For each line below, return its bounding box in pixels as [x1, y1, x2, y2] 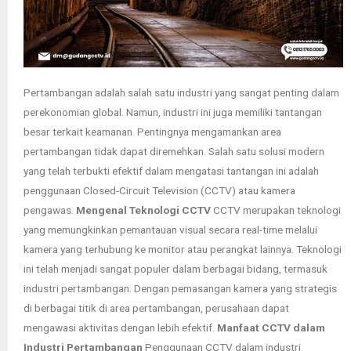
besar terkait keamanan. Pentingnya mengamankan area [24, 125, 281, 139]
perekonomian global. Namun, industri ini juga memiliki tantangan [24, 106, 322, 119]
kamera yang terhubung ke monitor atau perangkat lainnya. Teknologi [24, 243, 342, 256]
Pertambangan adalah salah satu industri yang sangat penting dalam [24, 86, 339, 100]
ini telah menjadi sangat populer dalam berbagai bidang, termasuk [24, 262, 327, 276]
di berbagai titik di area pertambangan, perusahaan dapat [24, 302, 289, 315]
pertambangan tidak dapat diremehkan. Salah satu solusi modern [24, 145, 324, 158]
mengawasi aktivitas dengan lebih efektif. [24, 321, 217, 335]
